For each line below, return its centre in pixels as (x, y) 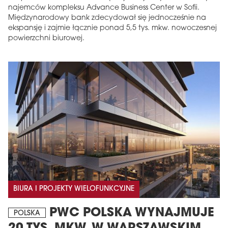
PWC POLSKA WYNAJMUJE (130, 213)
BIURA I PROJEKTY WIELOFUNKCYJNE (74, 189)
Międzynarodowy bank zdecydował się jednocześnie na (107, 18)
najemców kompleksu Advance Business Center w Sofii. (104, 8)
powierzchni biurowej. (46, 38)
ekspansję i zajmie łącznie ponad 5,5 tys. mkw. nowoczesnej (112, 28)
